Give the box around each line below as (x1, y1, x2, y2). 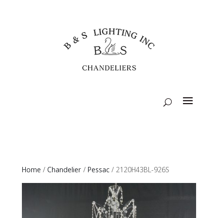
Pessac (87, 166, 109, 175)
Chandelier (47, 166, 81, 175)
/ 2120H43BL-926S (109, 166, 169, 175)
